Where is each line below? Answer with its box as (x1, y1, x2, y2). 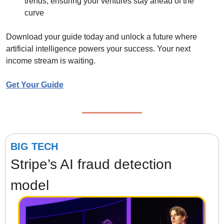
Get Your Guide (6, 80, 63, 89)
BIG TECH (10, 140, 58, 152)
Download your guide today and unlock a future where (6, 32, 197, 41)
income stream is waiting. (6, 56, 95, 65)
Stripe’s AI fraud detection (10, 156, 172, 172)
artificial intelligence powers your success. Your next (6, 44, 190, 53)
